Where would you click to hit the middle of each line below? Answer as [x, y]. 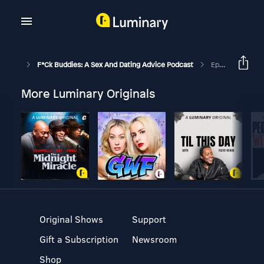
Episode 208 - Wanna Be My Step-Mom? [215, 65]
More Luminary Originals [88, 93]
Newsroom [154, 239]
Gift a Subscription [79, 239]
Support [149, 219]
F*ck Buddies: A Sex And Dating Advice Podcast [116, 65]
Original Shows [72, 219]
